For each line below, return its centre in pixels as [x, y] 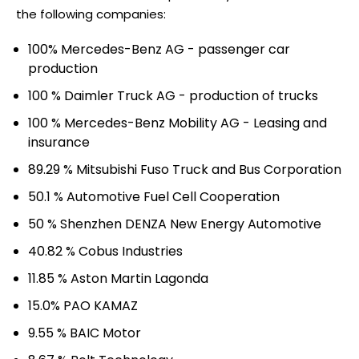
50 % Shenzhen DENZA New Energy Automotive [175, 224]
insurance [59, 142]
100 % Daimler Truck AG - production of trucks [173, 95]
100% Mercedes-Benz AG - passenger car [159, 49]
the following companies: [91, 14]
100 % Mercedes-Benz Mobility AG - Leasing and [177, 123]
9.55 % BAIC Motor [85, 333]
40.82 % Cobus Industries [105, 251]
